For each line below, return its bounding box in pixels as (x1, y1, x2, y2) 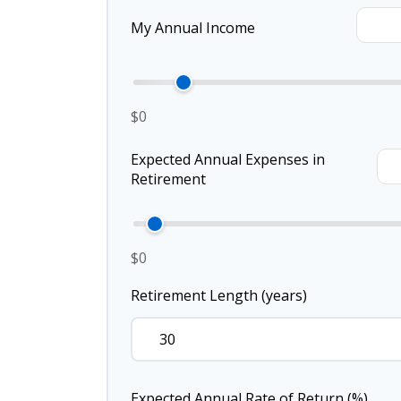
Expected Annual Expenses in (131, 149, 325, 169)
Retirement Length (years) (131, 286, 307, 305)
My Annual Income (131, 17, 255, 38)
